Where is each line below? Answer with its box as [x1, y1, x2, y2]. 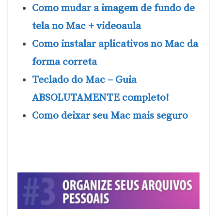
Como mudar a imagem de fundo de [32, 1, 195, 15]
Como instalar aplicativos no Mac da [32, 37, 198, 50]
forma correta [32, 55, 97, 68]
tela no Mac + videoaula [32, 19, 141, 32]
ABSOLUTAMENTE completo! [32, 91, 169, 104]
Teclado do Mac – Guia [32, 73, 137, 86]
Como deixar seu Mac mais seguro [32, 109, 188, 122]
